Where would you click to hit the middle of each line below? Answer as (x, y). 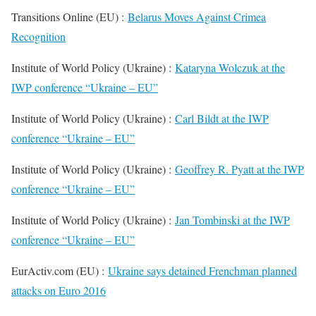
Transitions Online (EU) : (69, 17)
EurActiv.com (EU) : (60, 271)
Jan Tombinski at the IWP (232, 220)
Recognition (38, 36)
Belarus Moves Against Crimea (197, 17)
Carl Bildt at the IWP (222, 118)
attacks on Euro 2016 (59, 290)
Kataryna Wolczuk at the (230, 67)
